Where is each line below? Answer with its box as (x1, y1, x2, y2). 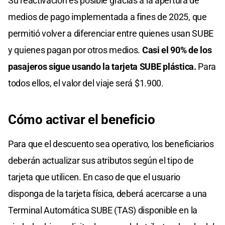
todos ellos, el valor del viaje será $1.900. (8, 77, 164, 88)
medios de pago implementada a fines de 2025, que (8, 11, 207, 22)
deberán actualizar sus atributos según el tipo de (8, 155, 194, 166)
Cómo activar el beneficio (8, 111, 155, 127)
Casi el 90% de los (142, 44, 212, 55)
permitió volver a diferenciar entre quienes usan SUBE (8, 28, 214, 39)
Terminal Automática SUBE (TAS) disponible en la (8, 204, 197, 215)
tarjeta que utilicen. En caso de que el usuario (8, 171, 180, 182)
